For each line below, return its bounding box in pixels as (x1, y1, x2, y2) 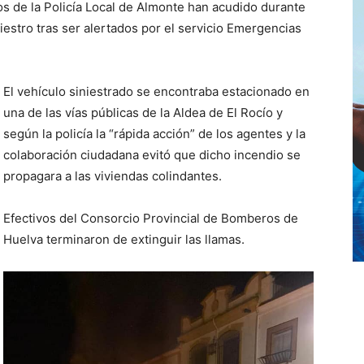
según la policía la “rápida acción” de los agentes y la (3, 126, 305, 141)
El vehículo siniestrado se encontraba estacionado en (3, 84, 310, 99)
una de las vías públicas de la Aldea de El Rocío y (3, 105, 283, 120)
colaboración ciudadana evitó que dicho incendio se (3, 147, 301, 162)
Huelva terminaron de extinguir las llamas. (3, 232, 245, 247)
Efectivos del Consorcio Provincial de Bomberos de (3, 210, 298, 226)
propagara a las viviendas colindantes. (3, 168, 222, 184)
